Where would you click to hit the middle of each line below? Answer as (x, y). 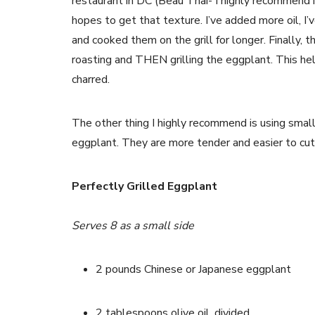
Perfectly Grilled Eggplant (144, 186)
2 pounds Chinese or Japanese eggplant (193, 269)
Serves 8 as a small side (133, 226)
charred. (91, 79)
